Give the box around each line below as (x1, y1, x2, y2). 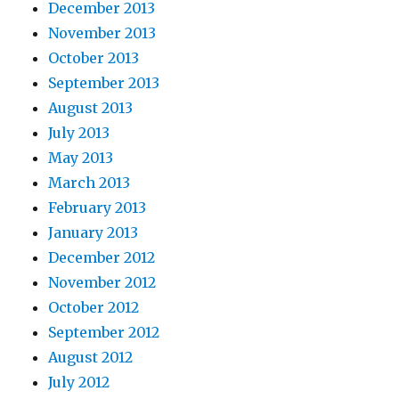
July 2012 (48, 373, 110, 392)
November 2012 (48, 273, 157, 292)
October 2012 (48, 298, 140, 317)
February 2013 (48, 199, 147, 217)
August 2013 (48, 99, 134, 118)
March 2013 (48, 174, 131, 192)
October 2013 (48, 49, 140, 68)
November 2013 (48, 24, 157, 43)
